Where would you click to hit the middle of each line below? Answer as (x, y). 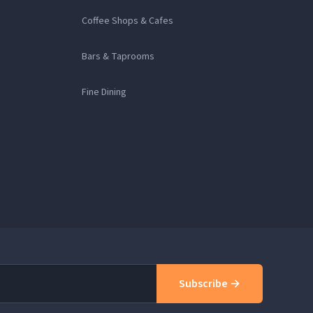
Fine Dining (104, 93)
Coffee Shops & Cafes (128, 21)
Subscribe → (210, 283)
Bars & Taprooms (118, 57)
